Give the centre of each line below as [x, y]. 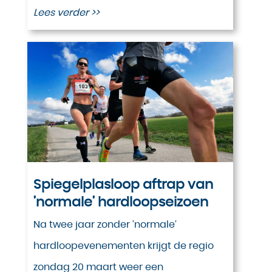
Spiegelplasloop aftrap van [123, 184]
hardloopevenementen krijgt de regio [123, 246]
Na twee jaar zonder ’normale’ [105, 224]
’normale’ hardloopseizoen [121, 202]
